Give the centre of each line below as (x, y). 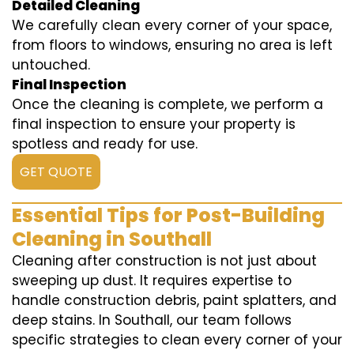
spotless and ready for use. (105, 144)
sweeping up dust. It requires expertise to (152, 281)
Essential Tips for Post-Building (168, 216)
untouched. (51, 65)
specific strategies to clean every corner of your (177, 340)
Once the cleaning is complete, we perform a (168, 105)
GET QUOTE (56, 172)
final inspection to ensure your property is (154, 124)
